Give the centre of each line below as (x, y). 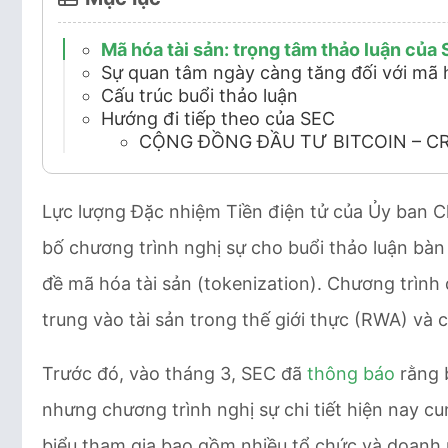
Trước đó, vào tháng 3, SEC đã (174, 373)
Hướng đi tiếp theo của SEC (218, 118)
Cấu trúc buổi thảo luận (199, 95)
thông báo (351, 373)
